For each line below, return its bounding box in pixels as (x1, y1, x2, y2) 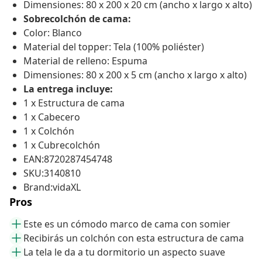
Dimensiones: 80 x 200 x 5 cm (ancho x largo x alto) (23, 68, 247, 82)
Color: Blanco (23, 26, 82, 40)
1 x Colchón (23, 125, 74, 138)
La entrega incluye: (23, 82, 113, 96)
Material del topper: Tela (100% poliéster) (23, 40, 204, 54)
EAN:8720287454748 (23, 153, 112, 166)
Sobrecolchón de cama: (23, 12, 131, 26)
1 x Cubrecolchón (23, 139, 100, 152)
